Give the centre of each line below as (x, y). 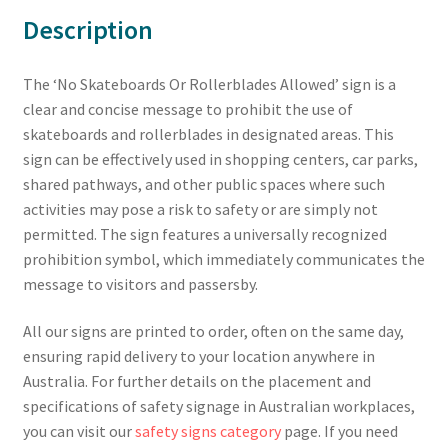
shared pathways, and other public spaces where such (203, 183)
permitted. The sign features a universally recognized (204, 233)
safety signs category (207, 431)
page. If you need (339, 431)
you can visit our (78, 431)
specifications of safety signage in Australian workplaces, (218, 406)
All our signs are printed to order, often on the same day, (213, 331)
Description (87, 29)
